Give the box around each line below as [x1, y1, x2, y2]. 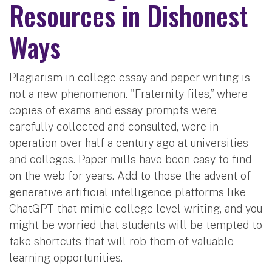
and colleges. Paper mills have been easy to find [9, 152, 251, 166]
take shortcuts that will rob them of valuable [9, 234, 234, 248]
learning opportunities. [9, 251, 126, 264]
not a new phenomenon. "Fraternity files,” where [9, 87, 248, 100]
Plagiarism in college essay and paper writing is [9, 70, 250, 84]
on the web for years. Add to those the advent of [9, 169, 251, 182]
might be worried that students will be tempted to [9, 218, 262, 231]
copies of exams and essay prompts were [9, 103, 217, 117]
